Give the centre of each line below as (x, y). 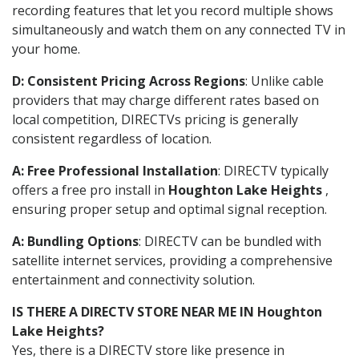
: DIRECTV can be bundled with (230, 241)
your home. (46, 48)
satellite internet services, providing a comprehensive (172, 260)
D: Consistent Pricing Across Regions (129, 81)
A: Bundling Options (75, 241)
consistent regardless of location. (112, 138)
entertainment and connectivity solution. (133, 279)
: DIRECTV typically (273, 170)
